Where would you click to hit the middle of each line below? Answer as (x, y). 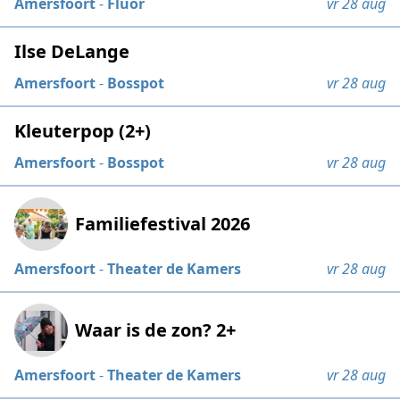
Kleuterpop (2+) (83, 131)
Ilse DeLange (72, 52)
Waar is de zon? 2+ (156, 330)
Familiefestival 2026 (163, 224)
